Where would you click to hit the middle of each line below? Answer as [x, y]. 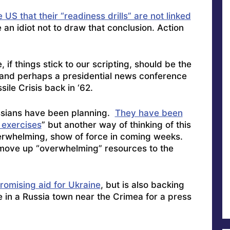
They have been [149, 113]
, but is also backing [142, 185]
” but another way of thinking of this [116, 124]
